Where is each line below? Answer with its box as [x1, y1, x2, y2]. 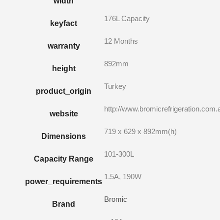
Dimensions [41, 132, 86, 140]
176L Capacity [104, 14, 150, 23]
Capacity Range [34, 154, 93, 163]
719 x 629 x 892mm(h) [104, 127, 177, 136]
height [52, 64, 76, 73]
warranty [47, 41, 80, 50]
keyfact [50, 19, 77, 27]
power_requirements [25, 177, 102, 186]
